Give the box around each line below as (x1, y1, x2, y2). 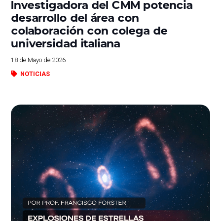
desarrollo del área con (11, 9, 140, 25)
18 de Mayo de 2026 (11, 56, 66, 64)
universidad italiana (11, 35, 121, 51)
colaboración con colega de (11, 22, 168, 38)
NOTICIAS (20, 70, 50, 78)
